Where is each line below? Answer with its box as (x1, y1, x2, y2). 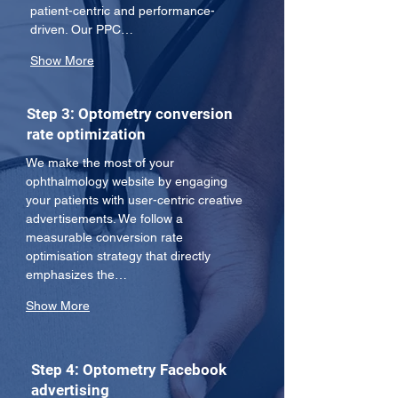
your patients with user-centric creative (26, 193, 246, 207)
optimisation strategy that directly (26, 249, 214, 263)
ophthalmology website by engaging (26, 174, 231, 188)
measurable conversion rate (26, 230, 187, 244)
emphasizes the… (26, 267, 127, 282)
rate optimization (27, 125, 146, 143)
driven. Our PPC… (30, 22, 133, 36)
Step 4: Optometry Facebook (31, 361, 227, 378)
